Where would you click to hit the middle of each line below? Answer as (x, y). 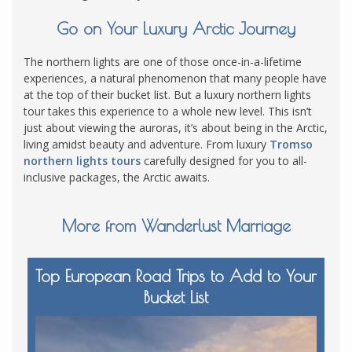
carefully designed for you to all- (224, 160)
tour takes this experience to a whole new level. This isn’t (168, 111)
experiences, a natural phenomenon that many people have (175, 78)
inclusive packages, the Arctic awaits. (117, 177)
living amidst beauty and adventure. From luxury (147, 144)
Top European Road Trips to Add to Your (176, 276)
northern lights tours (82, 160)
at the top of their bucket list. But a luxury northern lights (167, 94)
